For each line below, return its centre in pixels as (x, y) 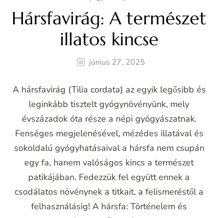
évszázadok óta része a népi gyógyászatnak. (109, 118)
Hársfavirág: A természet (109, 18)
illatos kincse (109, 39)
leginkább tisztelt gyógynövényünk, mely (109, 104)
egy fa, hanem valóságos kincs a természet (109, 162)
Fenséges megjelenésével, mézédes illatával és (109, 133)
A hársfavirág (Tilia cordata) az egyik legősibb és (109, 89)
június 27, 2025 (117, 62)
